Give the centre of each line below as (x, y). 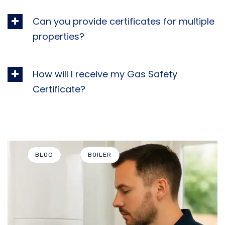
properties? (59, 37)
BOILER (100, 155)
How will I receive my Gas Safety (105, 74)
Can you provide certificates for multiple (124, 22)
